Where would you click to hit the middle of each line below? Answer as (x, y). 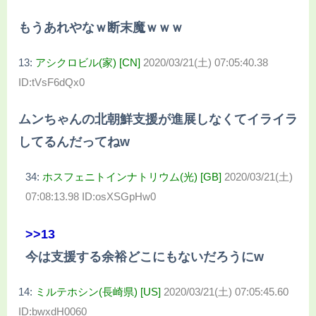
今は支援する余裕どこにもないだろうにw (145, 256)
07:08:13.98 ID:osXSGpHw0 (91, 197)
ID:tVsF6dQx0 (51, 82)
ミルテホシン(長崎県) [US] (98, 291)
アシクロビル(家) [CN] (88, 62)
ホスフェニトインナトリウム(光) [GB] (132, 177)
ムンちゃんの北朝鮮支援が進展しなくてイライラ (158, 120)
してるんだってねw (74, 142)
